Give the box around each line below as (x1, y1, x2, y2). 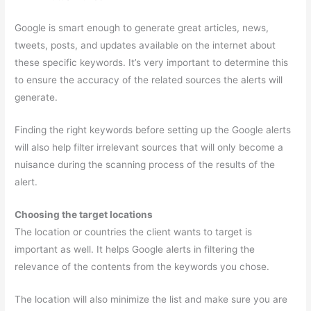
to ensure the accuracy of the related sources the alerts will (15, 74, 283, 86)
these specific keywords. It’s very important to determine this (15, 57, 289, 69)
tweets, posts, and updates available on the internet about (15, 40, 276, 51)
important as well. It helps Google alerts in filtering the (15, 244, 255, 255)
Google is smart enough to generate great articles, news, (15, 22, 269, 34)
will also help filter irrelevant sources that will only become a (15, 142, 284, 153)
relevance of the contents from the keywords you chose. (15, 261, 270, 273)
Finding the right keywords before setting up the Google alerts (15, 124, 292, 136)
